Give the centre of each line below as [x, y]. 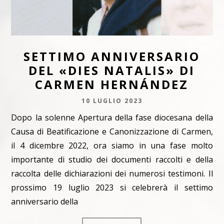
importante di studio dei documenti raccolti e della [112, 159]
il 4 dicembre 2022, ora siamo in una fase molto [112, 145]
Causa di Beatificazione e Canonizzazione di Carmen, [112, 131]
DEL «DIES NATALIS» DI [112, 70]
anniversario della [45, 201]
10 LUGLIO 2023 [112, 100]
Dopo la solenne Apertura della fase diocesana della [112, 117]
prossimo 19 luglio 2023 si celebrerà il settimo [112, 187]
